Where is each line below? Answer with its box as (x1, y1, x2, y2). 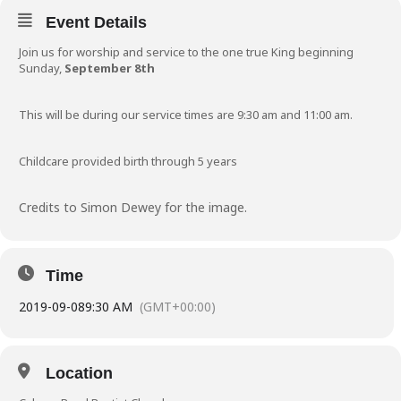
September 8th (64, 60, 158, 76)
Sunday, (19, 60, 64, 76)
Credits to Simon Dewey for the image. (19, 199, 251, 216)
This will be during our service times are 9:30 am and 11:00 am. (19, 107, 353, 123)
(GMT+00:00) (140, 298, 216, 315)
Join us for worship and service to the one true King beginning (19, 44, 354, 60)
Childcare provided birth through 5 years (19, 153, 237, 169)
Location (46, 364, 113, 382)
